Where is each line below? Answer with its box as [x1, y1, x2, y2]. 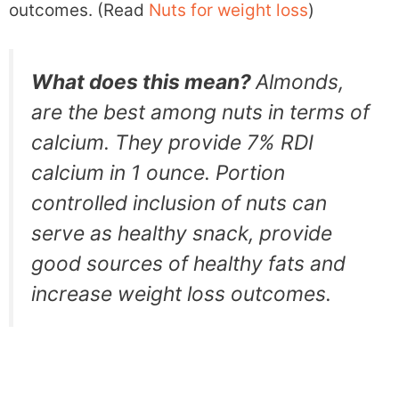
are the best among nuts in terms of [31, 99, 370, 125]
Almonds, [256, 69, 344, 94]
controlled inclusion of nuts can [31, 190, 327, 216]
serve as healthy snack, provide [31, 220, 332, 246]
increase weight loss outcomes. [31, 281, 331, 306]
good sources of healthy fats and [31, 250, 346, 276]
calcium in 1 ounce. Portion [31, 159, 285, 185]
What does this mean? [31, 69, 256, 94]
